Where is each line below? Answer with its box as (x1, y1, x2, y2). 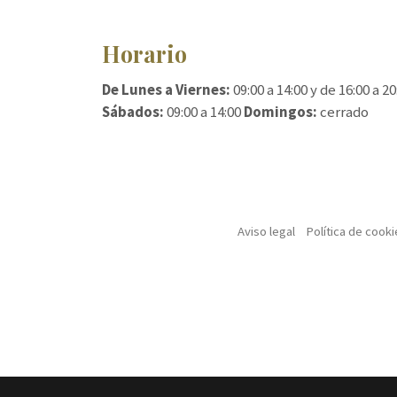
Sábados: (101, 101, 164, 121)
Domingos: (243, 101, 317, 121)
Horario (101, 39, 187, 69)
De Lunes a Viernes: (101, 79, 230, 99)
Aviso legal (237, 222, 296, 239)
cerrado (316, 101, 369, 121)
